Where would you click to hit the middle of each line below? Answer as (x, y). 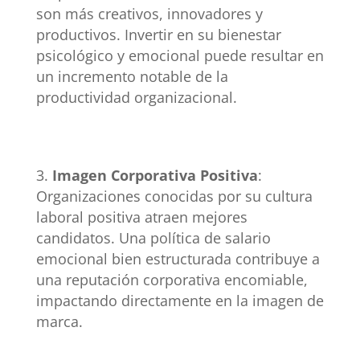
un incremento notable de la (132, 76)
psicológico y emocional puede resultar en (180, 55)
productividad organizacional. (136, 97)
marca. (59, 321)
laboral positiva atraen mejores (141, 217)
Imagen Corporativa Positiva (155, 175)
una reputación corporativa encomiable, (172, 279)
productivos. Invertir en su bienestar (158, 34)
